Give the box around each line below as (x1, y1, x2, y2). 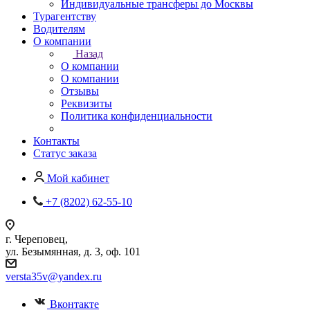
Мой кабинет (47, 172, 109, 184)
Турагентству (33, 10, 96, 22)
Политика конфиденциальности (61, 109, 212, 122)
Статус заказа (33, 147, 97, 159)
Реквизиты (61, 97, 112, 109)
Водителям (33, 22, 85, 35)
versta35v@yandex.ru (6, 270, 102, 282)
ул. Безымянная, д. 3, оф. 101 (6, 245, 140, 257)
